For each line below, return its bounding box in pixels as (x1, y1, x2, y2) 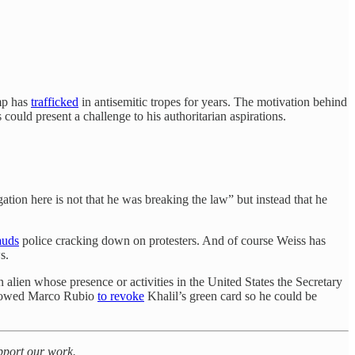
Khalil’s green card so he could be (144, 288, 317, 303)
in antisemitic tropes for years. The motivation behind (78, 95, 347, 109)
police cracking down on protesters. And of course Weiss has (19, 233, 326, 247)
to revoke (97, 288, 144, 303)
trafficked (31, 95, 78, 109)
